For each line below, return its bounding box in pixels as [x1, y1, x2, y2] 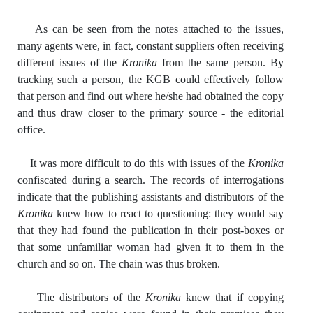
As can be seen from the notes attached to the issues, [35, 22, 284, 35]
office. [17, 123, 45, 136]
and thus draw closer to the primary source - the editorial [17, 106, 284, 119]
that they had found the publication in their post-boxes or [17, 224, 284, 236]
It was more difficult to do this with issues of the [29, 156, 248, 169]
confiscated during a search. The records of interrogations [17, 173, 284, 186]
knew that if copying [181, 291, 284, 303]
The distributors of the [37, 291, 146, 303]
